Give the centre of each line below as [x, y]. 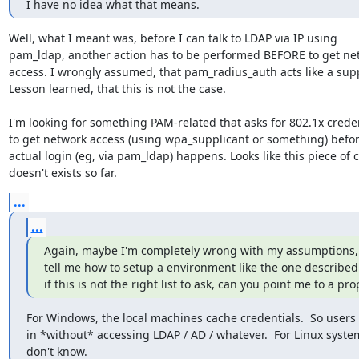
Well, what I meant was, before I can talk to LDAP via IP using [173, 38]
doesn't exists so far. [63, 172]
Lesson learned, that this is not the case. [119, 88]
